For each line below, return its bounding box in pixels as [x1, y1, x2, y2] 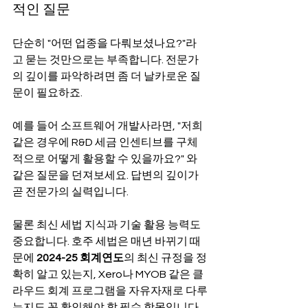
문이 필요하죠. [12, 87, 82, 99]
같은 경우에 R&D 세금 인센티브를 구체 [12, 137, 198, 148]
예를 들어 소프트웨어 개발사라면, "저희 [12, 120, 205, 132]
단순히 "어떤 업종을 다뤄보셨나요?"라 [12, 38, 197, 49]
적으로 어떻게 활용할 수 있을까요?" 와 [12, 153, 199, 165]
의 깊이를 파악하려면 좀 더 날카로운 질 [12, 71, 201, 82]
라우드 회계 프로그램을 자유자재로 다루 [12, 285, 208, 297]
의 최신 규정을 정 [124, 252, 207, 264]
